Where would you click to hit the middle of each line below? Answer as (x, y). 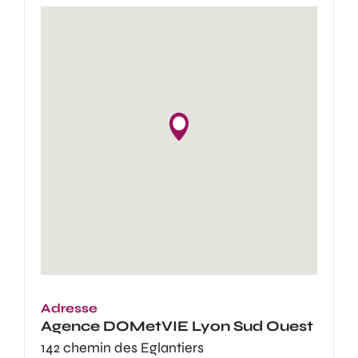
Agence (70, 326)
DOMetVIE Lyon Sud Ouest (207, 326)
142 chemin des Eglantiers (122, 348)
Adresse (69, 308)
